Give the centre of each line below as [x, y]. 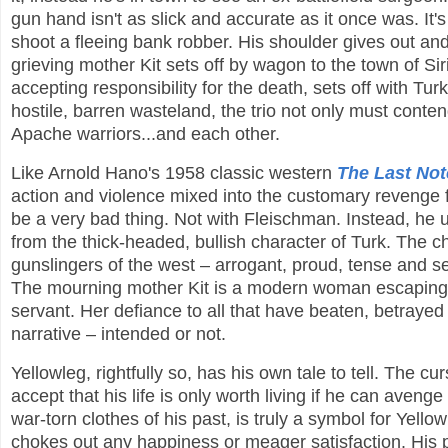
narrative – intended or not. [118, 333]
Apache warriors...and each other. [145, 134]
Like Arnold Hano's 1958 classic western [174, 172]
